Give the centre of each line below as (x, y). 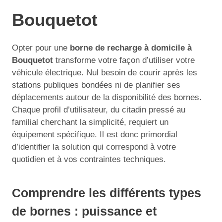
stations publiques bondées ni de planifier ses (96, 85)
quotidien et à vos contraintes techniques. (89, 159)
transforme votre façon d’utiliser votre (124, 60)
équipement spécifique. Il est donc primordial (95, 134)
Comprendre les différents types (107, 193)
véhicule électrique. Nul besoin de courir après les (105, 72)
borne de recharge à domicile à (131, 48)
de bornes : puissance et (84, 211)
